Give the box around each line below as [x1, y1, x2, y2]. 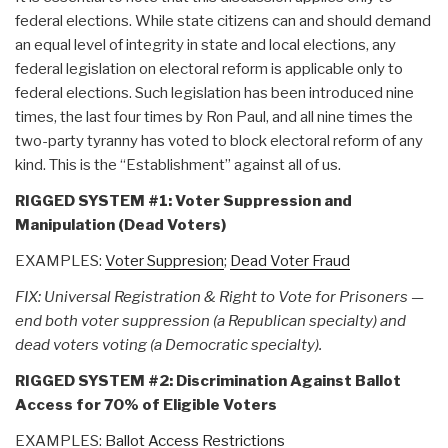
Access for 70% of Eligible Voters [15, 395, 277, 414]
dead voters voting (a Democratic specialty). [15, 335, 322, 354]
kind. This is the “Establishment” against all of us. [15, 155, 341, 174]
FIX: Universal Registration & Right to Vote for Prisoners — [15, 287, 424, 306]
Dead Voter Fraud [230, 251, 350, 270]
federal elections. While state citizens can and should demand [15, 11, 431, 30]
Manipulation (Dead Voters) [15, 215, 226, 234]
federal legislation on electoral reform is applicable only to [15, 59, 403, 78]
